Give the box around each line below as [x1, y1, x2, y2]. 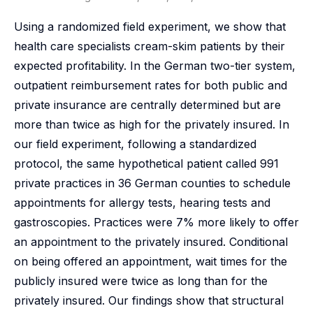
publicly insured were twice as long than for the [14, 274, 268, 288]
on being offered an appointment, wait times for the [14, 254, 287, 268]
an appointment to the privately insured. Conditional [14, 235, 288, 249]
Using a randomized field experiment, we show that [14, 20, 286, 34]
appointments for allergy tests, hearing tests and [14, 196, 270, 210]
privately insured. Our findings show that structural [14, 293, 284, 307]
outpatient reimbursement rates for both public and [14, 78, 287, 92]
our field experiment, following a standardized [14, 137, 256, 151]
